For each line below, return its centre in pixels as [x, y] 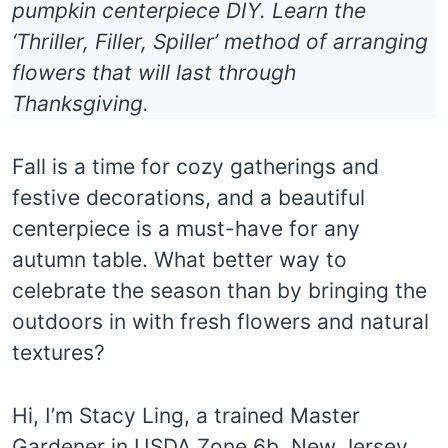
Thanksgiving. [80, 103]
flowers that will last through [154, 72]
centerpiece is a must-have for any [186, 228]
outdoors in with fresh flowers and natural [220, 321]
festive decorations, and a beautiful [188, 197]
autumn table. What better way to [179, 259]
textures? [58, 352]
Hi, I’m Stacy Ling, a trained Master [186, 415]
